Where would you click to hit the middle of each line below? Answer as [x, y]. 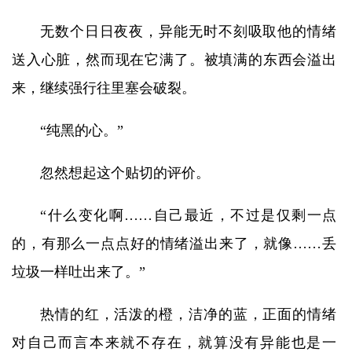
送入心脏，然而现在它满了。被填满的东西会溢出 [174, 60]
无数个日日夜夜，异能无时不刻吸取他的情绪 [188, 31]
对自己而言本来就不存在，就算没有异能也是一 [174, 343]
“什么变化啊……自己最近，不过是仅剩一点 [188, 215]
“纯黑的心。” [82, 130]
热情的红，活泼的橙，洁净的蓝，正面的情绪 [188, 314]
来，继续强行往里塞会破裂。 [104, 88]
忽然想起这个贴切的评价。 [125, 173]
